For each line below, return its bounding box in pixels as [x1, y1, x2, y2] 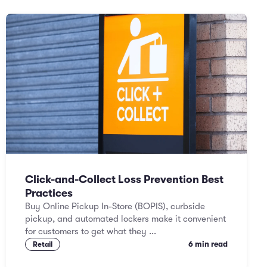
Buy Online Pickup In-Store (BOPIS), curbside [25, 201, 205, 212]
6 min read [188, 240, 228, 249]
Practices [25, 187, 73, 199]
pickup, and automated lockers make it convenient [25, 213, 226, 224]
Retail [33, 240, 52, 249]
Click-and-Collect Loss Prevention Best [25, 173, 223, 185]
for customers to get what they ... [25, 226, 156, 237]
